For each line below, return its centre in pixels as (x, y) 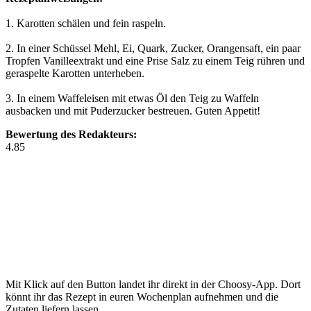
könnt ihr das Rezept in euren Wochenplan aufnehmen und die (142, 297)
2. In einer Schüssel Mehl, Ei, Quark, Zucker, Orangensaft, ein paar (153, 48)
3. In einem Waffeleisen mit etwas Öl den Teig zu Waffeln (132, 98)
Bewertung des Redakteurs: (71, 134)
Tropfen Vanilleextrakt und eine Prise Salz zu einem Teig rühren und (155, 61)
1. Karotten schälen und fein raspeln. (86, 23)
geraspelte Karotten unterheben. (75, 73)
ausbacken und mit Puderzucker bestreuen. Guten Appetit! (133, 111)
